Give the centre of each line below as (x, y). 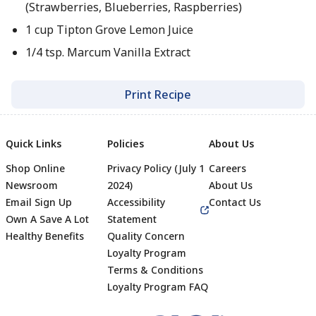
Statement (132, 219)
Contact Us (235, 202)
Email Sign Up (39, 202)
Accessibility (136, 202)
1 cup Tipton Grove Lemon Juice (109, 30)
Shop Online (35, 168)
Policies (126, 144)
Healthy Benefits (45, 236)
